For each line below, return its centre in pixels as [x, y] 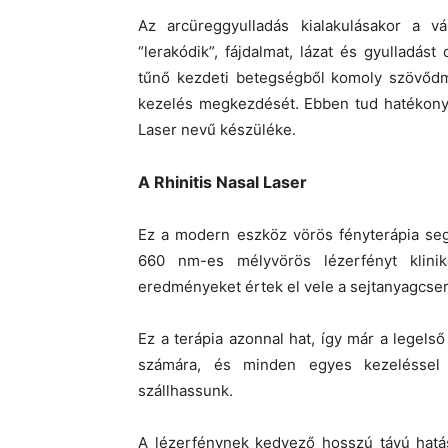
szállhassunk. [185, 390]
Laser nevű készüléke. [217, 129]
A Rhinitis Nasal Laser [222, 181]
